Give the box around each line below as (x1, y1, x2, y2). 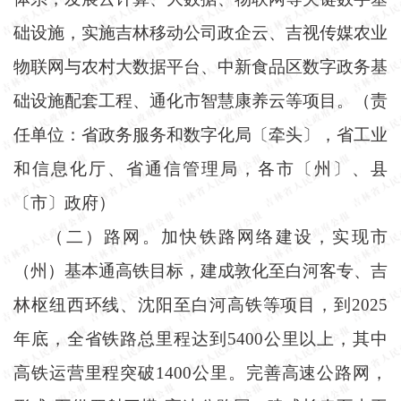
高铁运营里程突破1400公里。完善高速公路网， (13, 363, 388, 382)
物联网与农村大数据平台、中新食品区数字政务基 (13, 56, 388, 76)
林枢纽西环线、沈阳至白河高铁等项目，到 (13, 294, 352, 314)
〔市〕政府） (13, 192, 115, 212)
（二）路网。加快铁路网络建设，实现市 (47, 226, 388, 246)
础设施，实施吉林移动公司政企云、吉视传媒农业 (13, 22, 388, 42)
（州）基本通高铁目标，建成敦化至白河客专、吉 (13, 260, 388, 280)
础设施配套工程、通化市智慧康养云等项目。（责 (13, 90, 388, 110)
